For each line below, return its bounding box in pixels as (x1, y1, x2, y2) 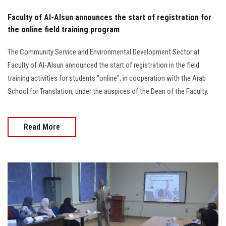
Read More (24, 122, 60, 132)
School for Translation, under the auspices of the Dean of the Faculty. (8, 87, 208, 96)
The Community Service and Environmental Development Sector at (8, 47, 200, 57)
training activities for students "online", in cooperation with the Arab (8, 74, 206, 83)
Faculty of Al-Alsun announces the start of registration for (8, 13, 211, 23)
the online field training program (8, 25, 120, 35)
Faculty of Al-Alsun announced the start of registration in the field (8, 61, 199, 70)
